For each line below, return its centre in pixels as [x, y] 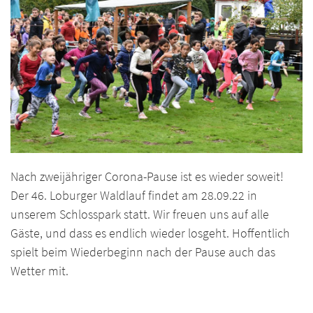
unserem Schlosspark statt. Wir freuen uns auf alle [140, 214]
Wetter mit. [39, 271]
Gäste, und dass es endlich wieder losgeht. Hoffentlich [150, 233]
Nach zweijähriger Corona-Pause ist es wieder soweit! [147, 177]
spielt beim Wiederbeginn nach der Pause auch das [143, 252]
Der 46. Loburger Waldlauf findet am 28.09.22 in [134, 196]
